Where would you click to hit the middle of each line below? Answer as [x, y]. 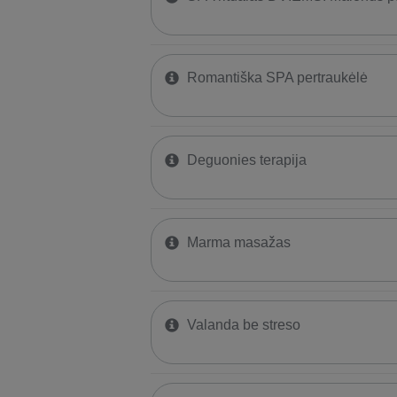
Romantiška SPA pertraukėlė [277, 78]
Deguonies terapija [246, 160]
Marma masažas [238, 242]
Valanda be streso [243, 324]
